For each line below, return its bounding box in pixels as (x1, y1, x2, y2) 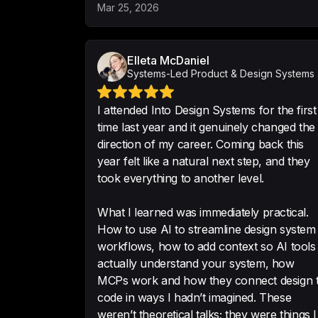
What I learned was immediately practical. (97, 205, 309, 219)
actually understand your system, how (97, 256, 295, 270)
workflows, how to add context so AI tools (97, 239, 316, 253)
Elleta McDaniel (127, 53, 209, 67)
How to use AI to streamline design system (97, 222, 316, 236)
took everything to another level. (97, 171, 264, 185)
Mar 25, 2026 (97, 1, 159, 13)
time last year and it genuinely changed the (97, 120, 315, 134)
